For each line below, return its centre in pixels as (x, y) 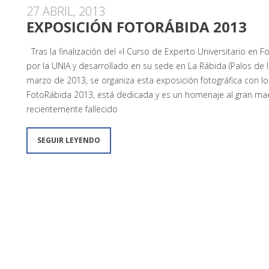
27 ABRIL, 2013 (66, 11)
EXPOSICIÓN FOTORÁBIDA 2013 (137, 27)
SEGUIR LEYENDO (69, 140)
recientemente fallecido (72, 109)
